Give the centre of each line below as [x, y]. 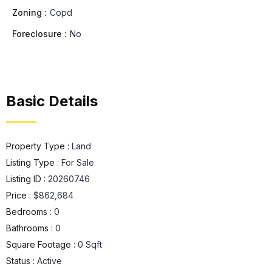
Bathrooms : [31, 228]
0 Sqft [90, 244]
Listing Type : [34, 162]
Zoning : [29, 12]
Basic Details [52, 101]
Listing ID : [27, 179]
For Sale [78, 162]
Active [49, 261]
